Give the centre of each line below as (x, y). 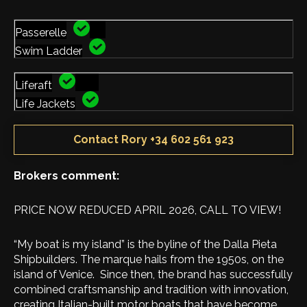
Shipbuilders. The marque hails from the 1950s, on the (149, 259)
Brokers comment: (66, 176)
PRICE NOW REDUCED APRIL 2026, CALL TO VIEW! (147, 210)
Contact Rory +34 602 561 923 (153, 139)
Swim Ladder (49, 51)
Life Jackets (45, 104)
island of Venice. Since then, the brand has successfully (153, 274)
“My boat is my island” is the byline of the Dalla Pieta (145, 244)
